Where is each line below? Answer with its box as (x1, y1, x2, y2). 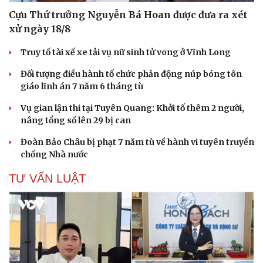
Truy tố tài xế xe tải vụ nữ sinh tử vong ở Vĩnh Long (21, 46, 231, 58)
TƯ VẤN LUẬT (9, 171, 86, 185)
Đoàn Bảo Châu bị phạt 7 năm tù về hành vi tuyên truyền (21, 136, 254, 147)
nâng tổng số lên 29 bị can (21, 114, 131, 126)
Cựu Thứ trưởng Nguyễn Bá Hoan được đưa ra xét (9, 8, 247, 21)
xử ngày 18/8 (9, 22, 70, 35)
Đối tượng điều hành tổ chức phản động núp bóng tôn (21, 68, 242, 79)
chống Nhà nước (21, 149, 88, 160)
